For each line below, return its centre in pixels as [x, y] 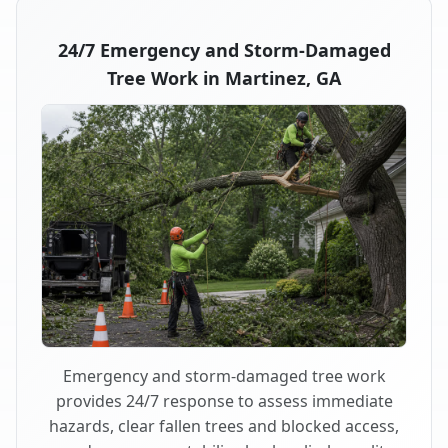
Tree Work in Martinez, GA [224, 77]
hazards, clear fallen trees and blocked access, [224, 426]
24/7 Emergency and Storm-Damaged [224, 49]
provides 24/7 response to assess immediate [224, 401]
